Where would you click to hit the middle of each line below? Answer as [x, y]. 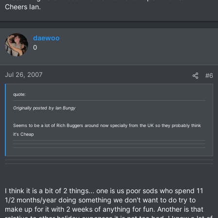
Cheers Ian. [23, 7]
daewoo [46, 38]
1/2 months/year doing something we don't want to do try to [100, 200]
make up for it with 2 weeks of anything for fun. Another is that [104, 209]
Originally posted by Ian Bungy [44, 108]
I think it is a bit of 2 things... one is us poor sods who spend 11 [104, 191]
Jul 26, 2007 [24, 74]
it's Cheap [23, 134]
